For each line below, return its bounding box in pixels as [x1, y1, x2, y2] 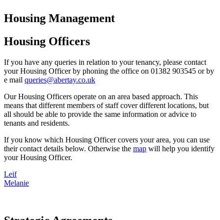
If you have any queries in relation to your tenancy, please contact [4, 57, 206, 66]
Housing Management [4, 11, 115, 25]
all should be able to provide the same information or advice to [4, 110, 196, 118]
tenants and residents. [4, 118, 70, 127]
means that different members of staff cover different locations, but [4, 101, 209, 110]
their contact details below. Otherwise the [4, 144, 133, 153]
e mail [4, 75, 25, 84]
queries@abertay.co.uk [25, 75, 95, 84]
